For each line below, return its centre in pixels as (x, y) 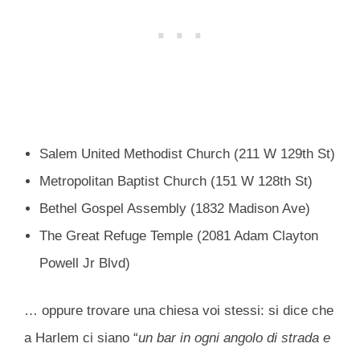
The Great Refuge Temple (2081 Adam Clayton (178, 235)
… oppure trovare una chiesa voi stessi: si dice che (179, 311)
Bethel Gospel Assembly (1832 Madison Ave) (174, 208)
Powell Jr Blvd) (84, 263)
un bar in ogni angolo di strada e (234, 338)
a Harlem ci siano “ (81, 338)
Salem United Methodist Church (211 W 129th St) (187, 153)
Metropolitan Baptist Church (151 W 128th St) (176, 181)
